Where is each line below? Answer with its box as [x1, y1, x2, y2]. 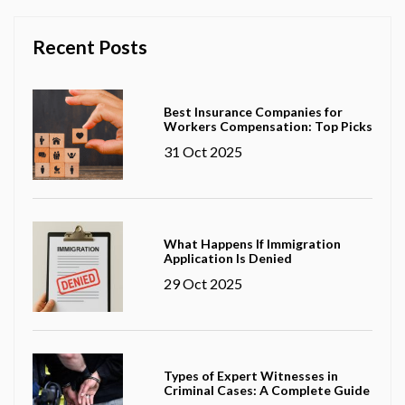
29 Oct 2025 [163, 274, 242, 292]
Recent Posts [33, 34, 147, 58]
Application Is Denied [163, 250, 292, 266]
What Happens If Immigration [163, 235, 341, 251]
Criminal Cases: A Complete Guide [163, 381, 370, 398]
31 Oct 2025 [163, 142, 242, 160]
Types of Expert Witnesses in [163, 367, 338, 383]
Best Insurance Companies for [163, 103, 343, 119]
